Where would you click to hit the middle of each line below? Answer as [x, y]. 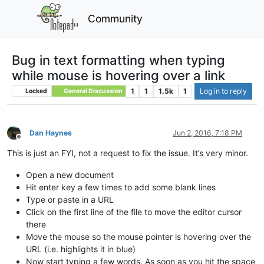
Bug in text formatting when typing [118, 60]
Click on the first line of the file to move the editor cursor [134, 212]
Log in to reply [223, 91]
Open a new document [70, 174]
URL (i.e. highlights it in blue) [81, 249]
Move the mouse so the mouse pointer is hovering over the [138, 236]
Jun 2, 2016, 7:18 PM [207, 133]
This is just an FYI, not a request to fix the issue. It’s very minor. [128, 153]
